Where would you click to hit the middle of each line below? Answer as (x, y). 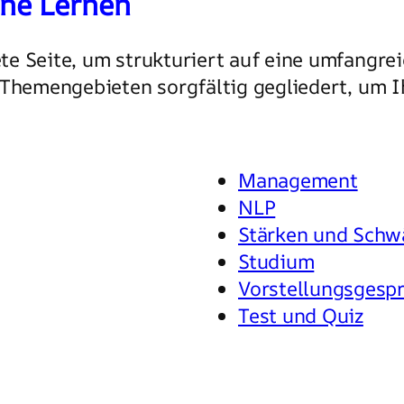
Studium (276, 261)
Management (298, 180)
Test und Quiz (301, 315)
